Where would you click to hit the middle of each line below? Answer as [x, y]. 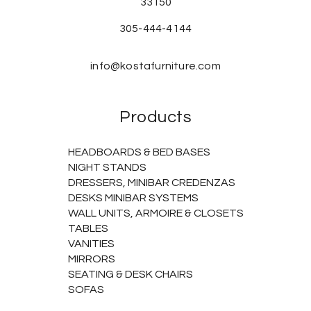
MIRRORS [91, 259]
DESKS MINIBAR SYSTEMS [133, 198]
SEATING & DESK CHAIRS [130, 275]
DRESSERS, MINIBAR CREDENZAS [151, 183]
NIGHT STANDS [107, 168]
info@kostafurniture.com [155, 66]
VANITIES [91, 244]
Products [155, 117]
